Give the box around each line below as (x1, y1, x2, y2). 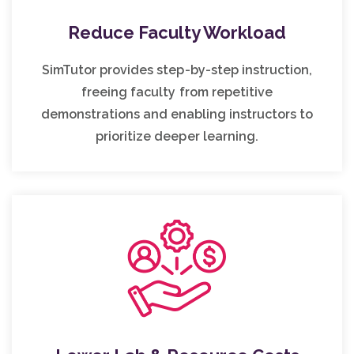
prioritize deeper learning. (96, 128, 258, 144)
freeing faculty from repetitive (81, 84, 273, 100)
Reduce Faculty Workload (68, 21, 286, 43)
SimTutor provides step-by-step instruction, (42, 62, 312, 77)
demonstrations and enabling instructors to (40, 106, 314, 122)
